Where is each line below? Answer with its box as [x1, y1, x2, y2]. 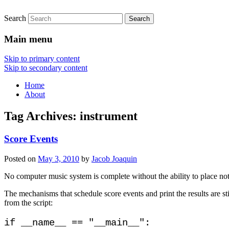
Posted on [4, 154, 38, 163]
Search [4, 14, 26, 22]
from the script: [4, 198, 53, 207]
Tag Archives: [4, 109, 80, 123]
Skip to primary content [4, 54, 80, 63]
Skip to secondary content [4, 63, 87, 73]
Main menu [4, 33, 53, 44]
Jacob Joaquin [91, 154, 137, 163]
